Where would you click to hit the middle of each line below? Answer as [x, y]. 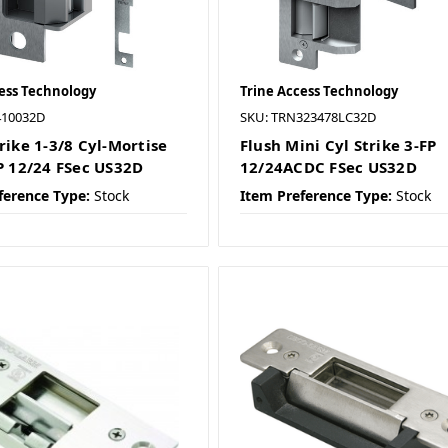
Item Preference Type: [315, 196]
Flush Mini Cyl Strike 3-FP [338, 145]
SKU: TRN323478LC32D [307, 117]
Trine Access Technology [318, 91]
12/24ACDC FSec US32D [328, 167]
